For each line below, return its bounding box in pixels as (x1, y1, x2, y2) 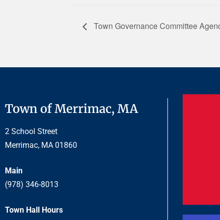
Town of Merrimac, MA (5, 101, 138, 116)
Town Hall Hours (5, 205, 63, 215)
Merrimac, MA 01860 (5, 140, 77, 150)
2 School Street (5, 126, 57, 136)
